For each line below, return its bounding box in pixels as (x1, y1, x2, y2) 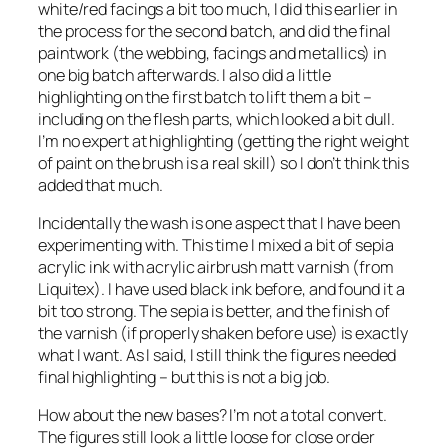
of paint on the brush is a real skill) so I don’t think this (38, 151, 409, 174)
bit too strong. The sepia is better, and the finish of (38, 299, 390, 322)
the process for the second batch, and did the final (38, 19, 391, 42)
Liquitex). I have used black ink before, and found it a (38, 277, 405, 300)
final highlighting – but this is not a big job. (38, 365, 331, 388)
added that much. (38, 173, 163, 196)
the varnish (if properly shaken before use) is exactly (38, 321, 408, 344)
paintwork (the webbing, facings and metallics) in (38, 41, 387, 64)
